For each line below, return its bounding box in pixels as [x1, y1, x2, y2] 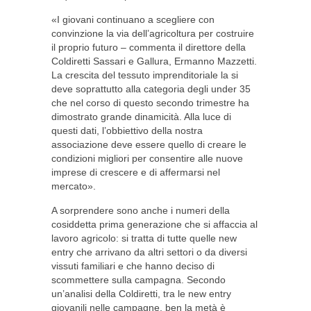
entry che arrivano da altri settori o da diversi [51, 246, 247, 258]
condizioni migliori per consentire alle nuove [51, 153, 243, 164]
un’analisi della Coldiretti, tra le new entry [51, 288, 231, 299]
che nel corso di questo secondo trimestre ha [51, 97, 249, 108]
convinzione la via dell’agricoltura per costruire [51, 28, 254, 39]
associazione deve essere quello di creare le [51, 139, 246, 150]
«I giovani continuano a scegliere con [51, 14, 215, 25]
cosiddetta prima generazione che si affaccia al [51, 219, 258, 230]
